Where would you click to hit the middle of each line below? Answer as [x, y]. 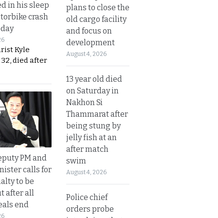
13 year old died [94, 79]
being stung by [93, 126]
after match [87, 149]
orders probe [90, 209]
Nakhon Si [84, 102]
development [91, 42]
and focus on [89, 31]
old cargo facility [96, 19]
